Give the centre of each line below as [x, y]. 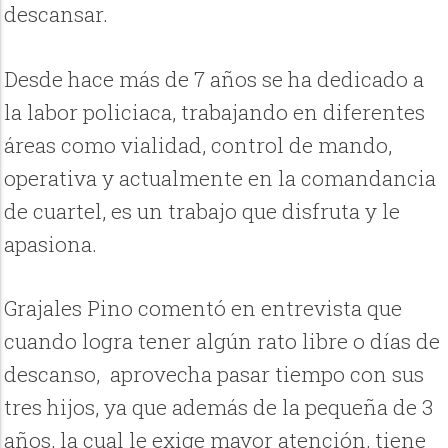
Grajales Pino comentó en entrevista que [203, 307]
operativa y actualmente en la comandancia [220, 177]
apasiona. [53, 243]
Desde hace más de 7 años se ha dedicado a [214, 78]
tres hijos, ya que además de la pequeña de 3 [219, 406]
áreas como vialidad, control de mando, [198, 144]
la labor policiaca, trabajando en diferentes [215, 111]
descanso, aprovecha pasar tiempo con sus [214, 373]
